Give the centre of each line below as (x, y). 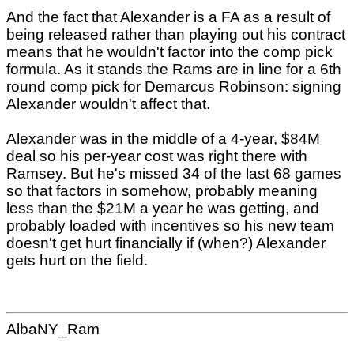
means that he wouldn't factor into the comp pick (169, 52)
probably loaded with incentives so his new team (170, 226)
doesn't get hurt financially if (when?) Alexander (166, 243)
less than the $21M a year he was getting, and (163, 208)
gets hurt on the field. (77, 260)
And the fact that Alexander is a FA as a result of (168, 17)
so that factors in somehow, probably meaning (162, 191)
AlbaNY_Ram (53, 330)
